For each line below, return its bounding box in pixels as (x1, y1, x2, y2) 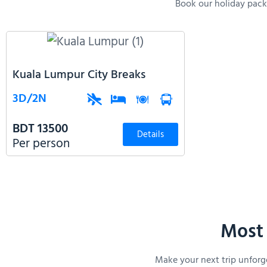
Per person (13, 133, 70, 154)
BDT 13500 (13, 119, 68, 139)
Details (137, 127, 164, 142)
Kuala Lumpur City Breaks (13, 65, 145, 85)
